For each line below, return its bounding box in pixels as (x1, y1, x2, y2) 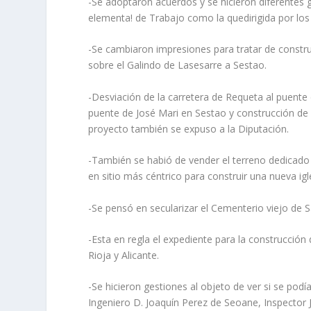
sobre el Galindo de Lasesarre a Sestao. (88, 58, 267, 72)
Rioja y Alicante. (88, 249, 160, 262)
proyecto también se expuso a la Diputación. (88, 121, 289, 135)
